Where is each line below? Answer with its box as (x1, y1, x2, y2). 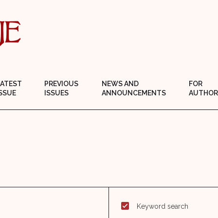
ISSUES (44, 89, 69, 97)
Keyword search (137, 202, 188, 210)
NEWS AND (102, 80, 139, 88)
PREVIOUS (44, 80, 79, 88)
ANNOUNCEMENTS (102, 89, 166, 97)
